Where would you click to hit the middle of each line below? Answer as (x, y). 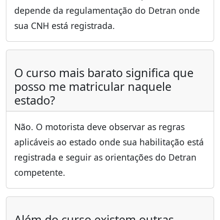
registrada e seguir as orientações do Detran (105, 157)
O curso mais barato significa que (104, 73)
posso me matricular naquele (93, 87)
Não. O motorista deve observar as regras (99, 127)
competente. (40, 173)
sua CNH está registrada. (65, 26)
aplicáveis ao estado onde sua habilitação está (109, 142)
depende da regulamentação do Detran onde (107, 11)
